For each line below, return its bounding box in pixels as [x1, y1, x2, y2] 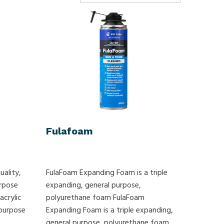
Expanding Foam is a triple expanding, [46, 203, 173, 217]
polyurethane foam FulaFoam [46, 191, 145, 204]
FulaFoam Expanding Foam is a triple [46, 166, 168, 179]
